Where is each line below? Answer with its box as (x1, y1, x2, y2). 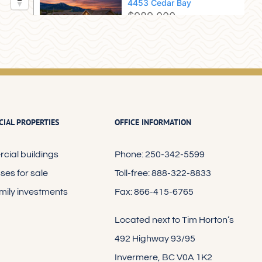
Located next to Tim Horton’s (114, 215, 234, 225)
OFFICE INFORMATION (114, 117, 191, 127)
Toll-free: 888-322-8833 (114, 168, 211, 178)
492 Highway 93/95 (114, 234, 195, 243)
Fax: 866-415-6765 (114, 187, 194, 196)
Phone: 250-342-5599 (114, 150, 205, 159)
